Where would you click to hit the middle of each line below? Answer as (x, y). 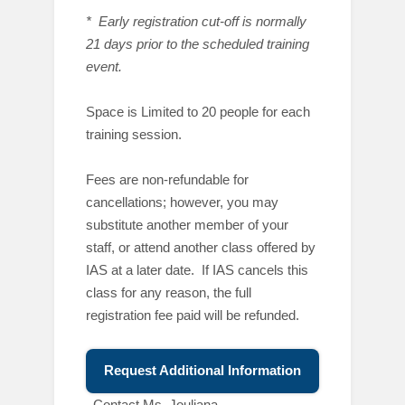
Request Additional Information (202, 370)
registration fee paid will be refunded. (193, 315)
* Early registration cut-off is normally (196, 21)
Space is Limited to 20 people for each (198, 112)
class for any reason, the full (169, 292)
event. (104, 66)
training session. (134, 134)
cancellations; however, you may (182, 202)
